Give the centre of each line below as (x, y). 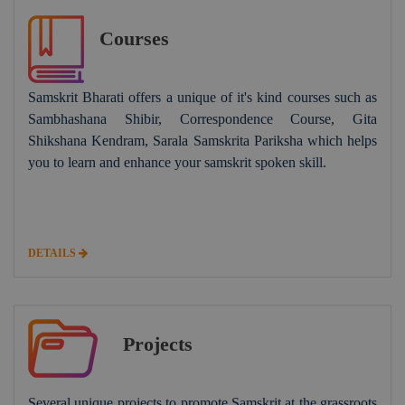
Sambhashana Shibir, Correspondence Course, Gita (202, 118)
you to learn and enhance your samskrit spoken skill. (177, 162)
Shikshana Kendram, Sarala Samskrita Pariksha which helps (202, 140)
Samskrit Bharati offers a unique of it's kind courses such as (202, 97)
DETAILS (53, 253)
